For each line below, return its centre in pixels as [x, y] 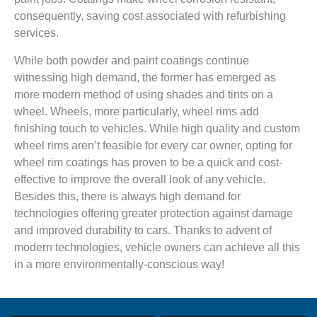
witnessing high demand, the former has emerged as [145, 78]
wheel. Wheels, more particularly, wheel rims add [137, 112]
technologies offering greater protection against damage [154, 214]
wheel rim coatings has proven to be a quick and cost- [148, 163]
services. [36, 33]
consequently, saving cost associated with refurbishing [150, 16]
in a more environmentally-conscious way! [119, 265]
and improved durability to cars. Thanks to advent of [143, 231]
